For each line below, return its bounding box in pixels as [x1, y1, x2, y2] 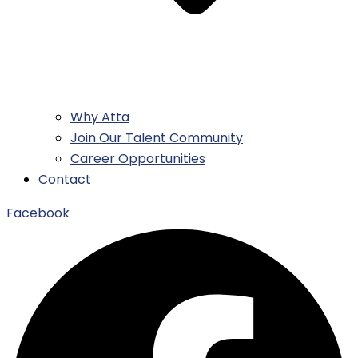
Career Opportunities [70, 149, 205, 169]
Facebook [6, 204, 70, 223]
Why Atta [70, 108, 129, 127]
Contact [38, 170, 91, 189]
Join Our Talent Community [70, 129, 243, 148]
